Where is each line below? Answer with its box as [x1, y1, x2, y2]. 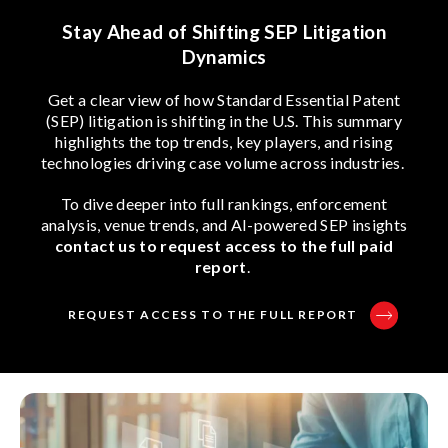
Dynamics [181, 44, 267, 68]
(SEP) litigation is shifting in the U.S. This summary [46, 110, 402, 130]
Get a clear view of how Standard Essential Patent [47, 89, 401, 109]
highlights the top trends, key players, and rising [54, 131, 393, 151]
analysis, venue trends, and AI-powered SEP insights [40, 214, 408, 234]
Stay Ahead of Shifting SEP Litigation [62, 19, 386, 43]
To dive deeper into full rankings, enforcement [60, 193, 388, 213]
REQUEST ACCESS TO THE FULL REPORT [68, 306, 358, 322]
